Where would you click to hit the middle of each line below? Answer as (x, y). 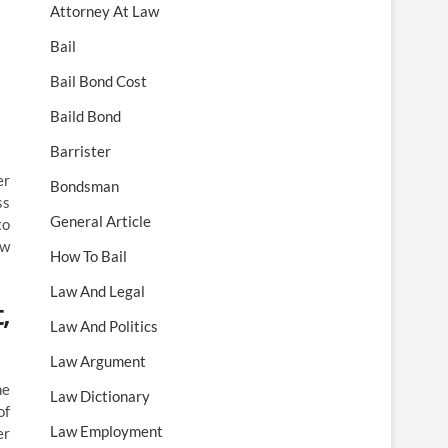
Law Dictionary (100, 396)
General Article (100, 221)
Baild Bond (85, 116)
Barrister (80, 151)
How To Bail (88, 256)
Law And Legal (97, 291)
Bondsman (84, 186)
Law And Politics (104, 326)
